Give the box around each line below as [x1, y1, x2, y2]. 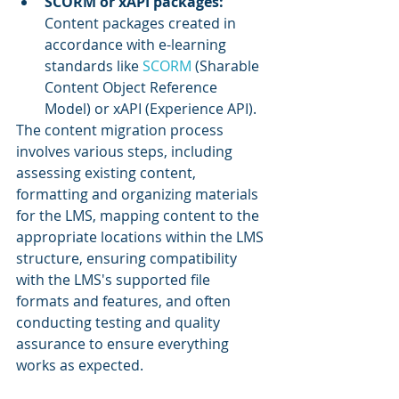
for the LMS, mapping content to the [16, 206, 263, 226]
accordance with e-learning [45, 35, 230, 55]
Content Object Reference [45, 77, 221, 98]
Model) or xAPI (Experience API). [45, 99, 256, 119]
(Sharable [195, 56, 263, 77]
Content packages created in [45, 13, 240, 34]
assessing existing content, [16, 163, 199, 183]
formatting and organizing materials [16, 184, 262, 205]
